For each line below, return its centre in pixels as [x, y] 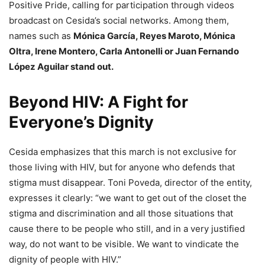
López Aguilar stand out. [61, 67]
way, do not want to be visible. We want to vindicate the [124, 244]
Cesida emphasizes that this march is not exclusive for [123, 152]
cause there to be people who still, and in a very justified [127, 229]
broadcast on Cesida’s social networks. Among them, [119, 21]
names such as [41, 36]
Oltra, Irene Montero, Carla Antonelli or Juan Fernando [124, 51]
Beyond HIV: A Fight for [98, 102]
